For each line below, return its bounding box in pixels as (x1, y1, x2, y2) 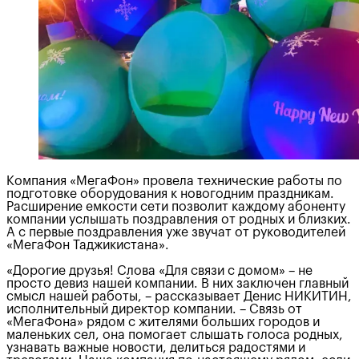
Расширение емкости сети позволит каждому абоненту (6, 200, 345, 213)
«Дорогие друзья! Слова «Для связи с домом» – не (6, 264, 313, 277)
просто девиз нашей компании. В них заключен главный (6, 276, 349, 290)
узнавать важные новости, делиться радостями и (6, 341, 305, 354)
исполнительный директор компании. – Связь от (6, 302, 302, 316)
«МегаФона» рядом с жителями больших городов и (6, 315, 320, 329)
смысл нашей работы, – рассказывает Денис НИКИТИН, (6, 289, 352, 303)
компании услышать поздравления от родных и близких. (6, 212, 351, 226)
